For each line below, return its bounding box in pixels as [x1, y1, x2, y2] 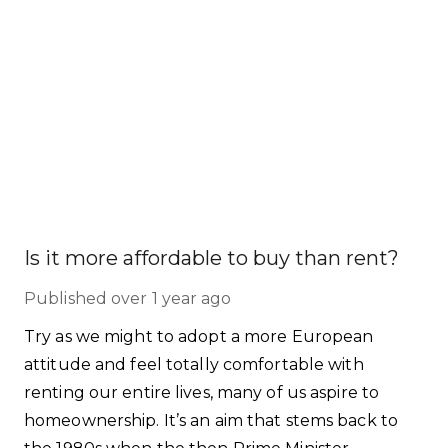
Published [24, 289, 107, 308]
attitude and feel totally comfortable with [24, 355, 364, 374]
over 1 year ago [111, 289, 232, 308]
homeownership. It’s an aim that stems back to [24, 411, 398, 430]
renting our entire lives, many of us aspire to [24, 383, 380, 402]
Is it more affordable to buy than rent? [24, 246, 399, 270]
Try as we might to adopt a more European [24, 327, 374, 346]
